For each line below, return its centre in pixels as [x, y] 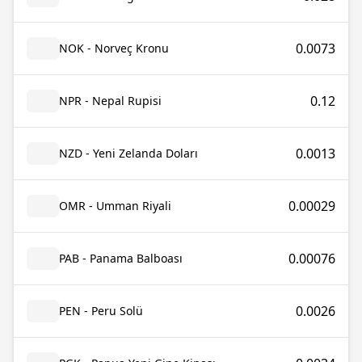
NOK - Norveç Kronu [114, 48]
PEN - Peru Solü [101, 311]
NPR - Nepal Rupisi [110, 101]
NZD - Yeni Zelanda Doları [128, 153]
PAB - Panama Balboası [121, 258]
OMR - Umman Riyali [115, 206]
